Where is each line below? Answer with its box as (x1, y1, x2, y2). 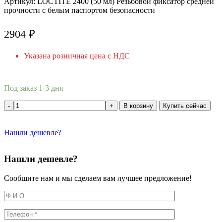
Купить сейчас (163, 102, 207, 110)
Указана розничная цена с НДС (24, 51, 130, 60)
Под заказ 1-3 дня (4, 83, 63, 92)
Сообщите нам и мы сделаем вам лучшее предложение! (4, 173, 192, 182)
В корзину (123, 102, 153, 110)
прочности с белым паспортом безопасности (4, 5, 155, 14)
